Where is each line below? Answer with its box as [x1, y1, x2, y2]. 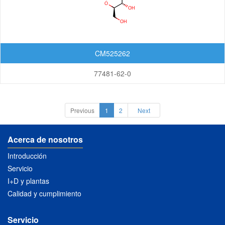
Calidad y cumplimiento [8, 188, 81, 198]
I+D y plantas [8, 176, 49, 186]
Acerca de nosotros [8, 134, 83, 145]
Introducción [8, 151, 47, 161]
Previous [70, 106, 94, 115]
